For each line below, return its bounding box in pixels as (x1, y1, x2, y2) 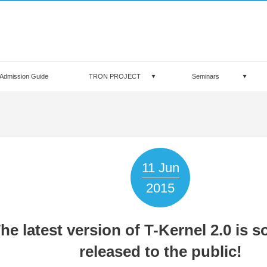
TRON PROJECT (89, 73, 141, 80)
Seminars (192, 73, 220, 80)
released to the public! (79, 243, 242, 260)
